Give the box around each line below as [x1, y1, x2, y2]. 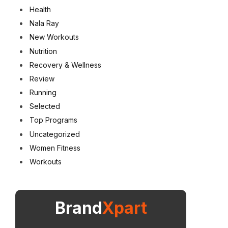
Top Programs [30, 116, 77, 125]
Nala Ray [30, 19, 59, 28]
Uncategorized [30, 129, 80, 138]
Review [30, 74, 54, 83]
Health [30, 5, 51, 14]
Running [30, 88, 56, 97]
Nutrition [30, 46, 57, 55]
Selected [30, 102, 60, 111]
